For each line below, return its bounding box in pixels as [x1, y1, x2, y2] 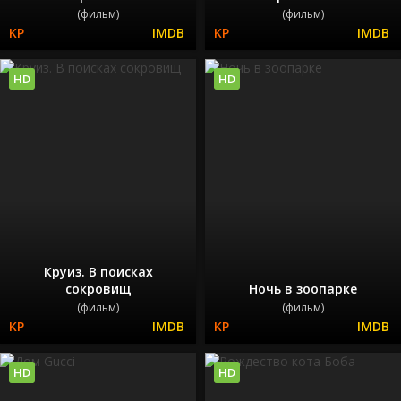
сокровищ [64, 279, 132, 297]
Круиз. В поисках [43, 262, 153, 280]
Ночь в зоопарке [249, 279, 357, 297]
